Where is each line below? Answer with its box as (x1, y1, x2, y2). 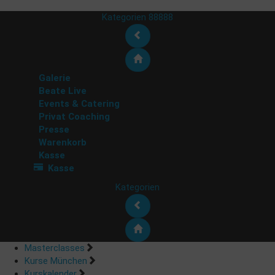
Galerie (39, 72, 71, 83)
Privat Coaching (39, 110, 110, 122)
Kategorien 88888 (102, 11, 173, 23)
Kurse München (25, 255, 87, 267)
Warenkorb (39, 136, 87, 148)
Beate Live (39, 85, 87, 96)
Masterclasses (25, 242, 85, 254)
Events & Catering (39, 98, 120, 109)
